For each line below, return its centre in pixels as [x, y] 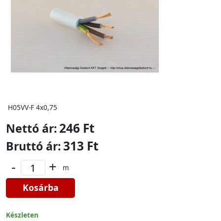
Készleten [22, 215]
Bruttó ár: [34, 146]
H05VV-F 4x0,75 [33, 107]
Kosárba [40, 187]
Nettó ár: [32, 128]
